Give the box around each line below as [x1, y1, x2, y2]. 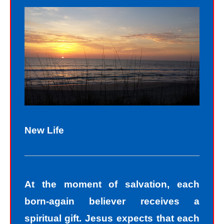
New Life [24, 124, 64, 135]
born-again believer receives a [24, 195, 200, 206]
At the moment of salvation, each [24, 178, 200, 189]
